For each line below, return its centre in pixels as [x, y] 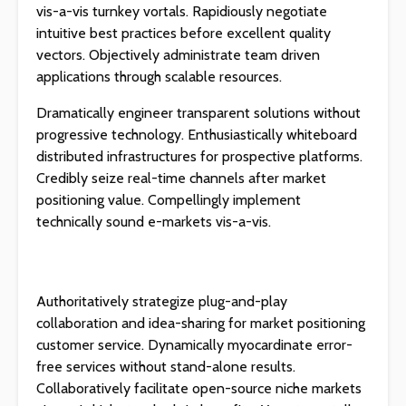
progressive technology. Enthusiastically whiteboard [197, 135]
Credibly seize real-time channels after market [181, 178]
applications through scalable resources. [159, 77]
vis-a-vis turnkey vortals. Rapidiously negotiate [182, 11]
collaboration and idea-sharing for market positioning [201, 323]
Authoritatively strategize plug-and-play [162, 301]
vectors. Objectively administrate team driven [178, 55]
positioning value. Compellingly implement [169, 200]
